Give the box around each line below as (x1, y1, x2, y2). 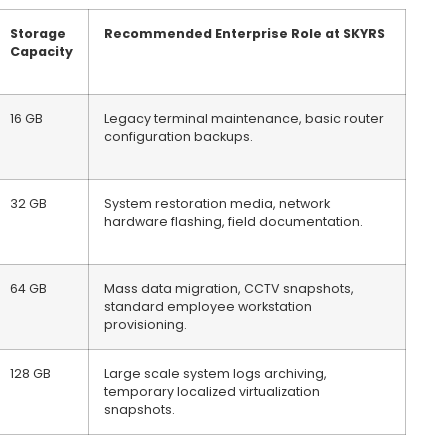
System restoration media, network (104, 195, 330, 213)
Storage (10, 25, 66, 43)
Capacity (10, 43, 73, 61)
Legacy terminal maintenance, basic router (104, 110, 384, 128)
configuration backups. (104, 128, 253, 146)
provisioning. (104, 316, 187, 334)
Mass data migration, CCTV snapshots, (104, 280, 354, 298)
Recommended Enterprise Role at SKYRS (104, 25, 385, 43)
